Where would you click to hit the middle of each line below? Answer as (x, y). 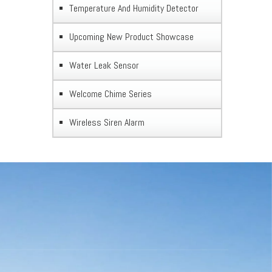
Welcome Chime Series (110, 94)
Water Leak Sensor (104, 65)
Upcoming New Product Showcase (131, 37)
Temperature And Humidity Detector (134, 8)
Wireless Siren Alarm (107, 122)
